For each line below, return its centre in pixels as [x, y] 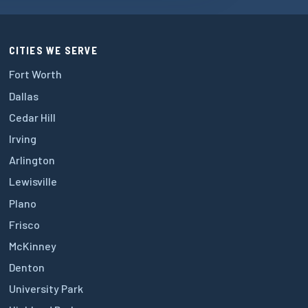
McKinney [32, 245]
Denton [26, 267]
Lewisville [33, 181]
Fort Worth [35, 74]
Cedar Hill [32, 117]
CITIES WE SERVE [53, 51]
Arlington [32, 160]
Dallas [23, 96]
